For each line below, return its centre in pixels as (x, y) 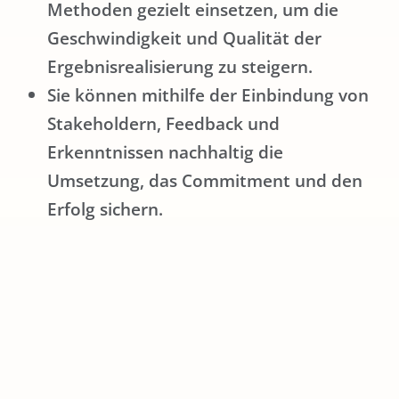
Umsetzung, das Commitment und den (205, 181)
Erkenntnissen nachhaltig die (165, 152)
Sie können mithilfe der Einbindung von (208, 95)
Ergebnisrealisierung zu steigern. (180, 67)
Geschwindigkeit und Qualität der (184, 38)
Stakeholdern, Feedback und (163, 124)
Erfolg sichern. (105, 209)
